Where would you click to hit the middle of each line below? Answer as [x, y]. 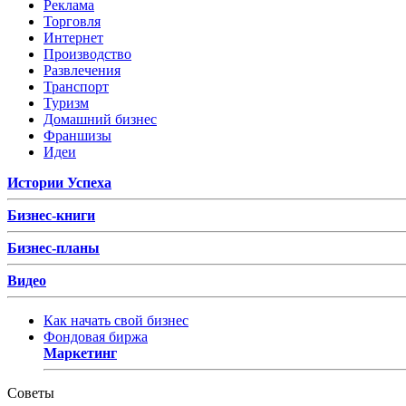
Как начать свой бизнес [116, 320]
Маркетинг [80, 353]
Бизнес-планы [53, 247]
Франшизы [77, 135]
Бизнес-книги [51, 215]
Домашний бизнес [100, 119]
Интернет [73, 37]
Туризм [66, 102]
